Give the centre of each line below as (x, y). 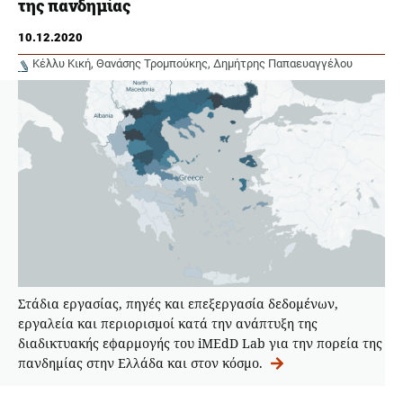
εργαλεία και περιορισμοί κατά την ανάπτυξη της (168, 323)
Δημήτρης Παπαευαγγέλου (283, 64)
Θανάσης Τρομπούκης (152, 64)
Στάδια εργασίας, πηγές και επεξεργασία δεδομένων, (178, 303)
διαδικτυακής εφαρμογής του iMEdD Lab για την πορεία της (200, 343)
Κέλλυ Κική (62, 64)
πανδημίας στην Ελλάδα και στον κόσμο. (142, 363)
